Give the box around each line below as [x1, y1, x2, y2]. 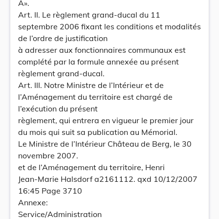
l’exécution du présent [18, 104, 98, 113]
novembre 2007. [18, 151, 78, 160]
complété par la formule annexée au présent [18, 57, 179, 66]
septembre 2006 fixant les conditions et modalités [18, 22, 201, 31]
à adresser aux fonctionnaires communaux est [18, 45, 186, 55]
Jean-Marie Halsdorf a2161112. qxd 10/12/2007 [18, 174, 197, 184]
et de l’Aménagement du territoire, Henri [18, 162, 165, 172]
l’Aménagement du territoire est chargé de [18, 92, 173, 102]
